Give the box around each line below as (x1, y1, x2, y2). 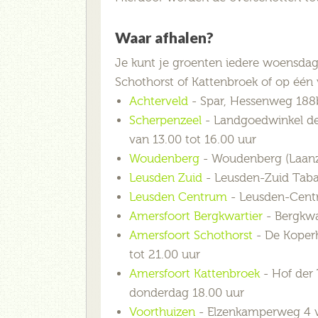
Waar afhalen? (115, 28, 214, 47)
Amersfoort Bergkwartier (129, 209, 263, 223)
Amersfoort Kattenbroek (129, 266, 260, 280)
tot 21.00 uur (129, 247, 200, 261)
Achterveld (129, 94, 188, 108)
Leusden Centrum (129, 190, 227, 204)
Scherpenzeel (129, 113, 202, 127)
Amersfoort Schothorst (129, 228, 253, 242)
